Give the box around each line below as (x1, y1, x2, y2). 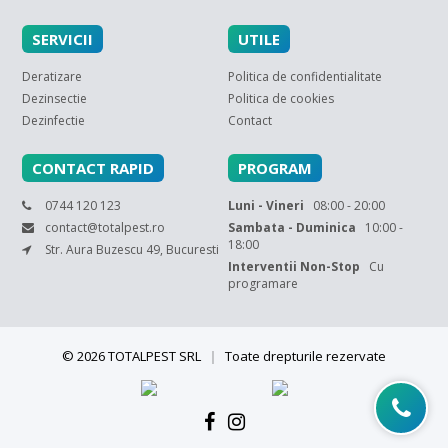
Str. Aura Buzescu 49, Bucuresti (42, 240, 220, 258)
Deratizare (22, 67, 83, 85)
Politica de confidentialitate (228, 67, 383, 85)
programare (228, 274, 299, 292)
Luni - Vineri (228, 196, 305, 214)
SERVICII (32, 28, 94, 49)
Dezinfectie (22, 111, 86, 129)
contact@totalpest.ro (45, 218, 166, 236)
